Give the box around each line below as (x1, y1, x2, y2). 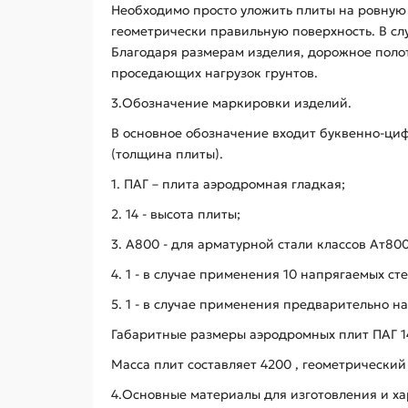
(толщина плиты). (111, 145, 223, 162)
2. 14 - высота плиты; (111, 205, 240, 222)
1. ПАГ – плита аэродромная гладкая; (111, 175, 345, 192)
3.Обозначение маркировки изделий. (111, 94, 352, 111)
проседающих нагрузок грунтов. (111, 64, 318, 81)
